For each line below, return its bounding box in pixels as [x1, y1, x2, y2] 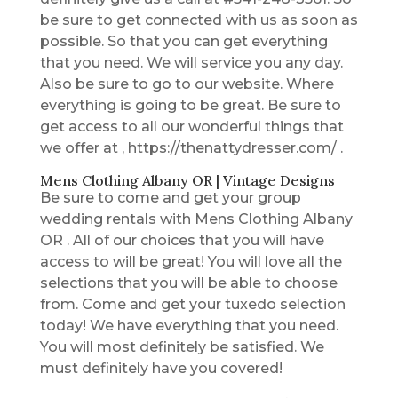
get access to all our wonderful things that [39, 117, 344, 135]
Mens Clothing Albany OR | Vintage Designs [39, 171, 335, 189]
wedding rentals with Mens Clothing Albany [39, 210, 353, 227]
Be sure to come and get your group [39, 188, 301, 206]
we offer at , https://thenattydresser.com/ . [39, 139, 343, 156]
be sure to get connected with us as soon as [39, 11, 358, 28]
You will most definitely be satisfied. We [39, 338, 324, 355]
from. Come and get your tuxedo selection [39, 295, 346, 313]
